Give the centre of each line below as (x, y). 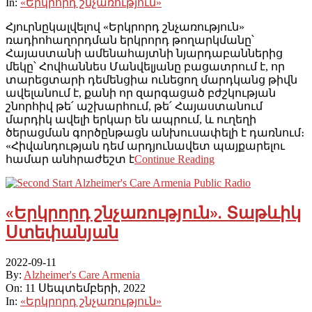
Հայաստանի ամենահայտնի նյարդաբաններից (144, 53)
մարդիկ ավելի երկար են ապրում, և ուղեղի (131, 119)
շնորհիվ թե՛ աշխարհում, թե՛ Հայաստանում (134, 106)
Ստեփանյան (62, 232)
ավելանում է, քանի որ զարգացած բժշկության (141, 93)
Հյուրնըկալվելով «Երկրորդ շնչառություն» (125, 26)
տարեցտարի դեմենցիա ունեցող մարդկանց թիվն (151, 79)
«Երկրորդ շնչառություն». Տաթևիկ (153, 213)
